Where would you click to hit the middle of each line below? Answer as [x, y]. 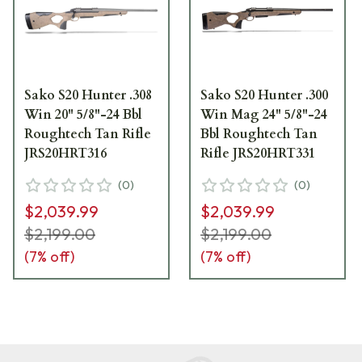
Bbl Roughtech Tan [259, 134]
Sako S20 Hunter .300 [265, 95]
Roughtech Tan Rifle [88, 134]
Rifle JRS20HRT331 [258, 153]
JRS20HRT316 [65, 153]
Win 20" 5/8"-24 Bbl [83, 114]
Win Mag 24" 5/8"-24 [264, 114]
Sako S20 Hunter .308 [88, 95]
